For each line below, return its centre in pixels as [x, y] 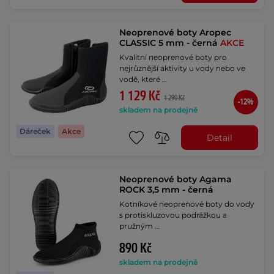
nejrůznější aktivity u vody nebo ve [183, 68]
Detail [219, 137]
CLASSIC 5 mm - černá [170, 43]
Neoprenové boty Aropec [176, 32]
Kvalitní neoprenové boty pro [173, 57]
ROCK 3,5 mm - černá [167, 190]
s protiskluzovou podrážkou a [173, 215]
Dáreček [35, 131]
